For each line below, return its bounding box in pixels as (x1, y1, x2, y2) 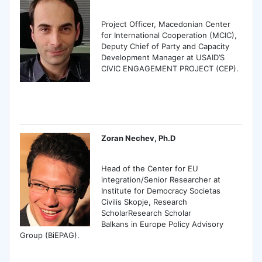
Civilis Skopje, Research (101, 197, 188, 207)
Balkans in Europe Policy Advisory (101, 219, 224, 229)
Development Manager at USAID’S (101, 53, 225, 63)
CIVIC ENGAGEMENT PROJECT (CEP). (101, 64, 239, 74)
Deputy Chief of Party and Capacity (101, 42, 230, 51)
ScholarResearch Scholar (101, 208, 192, 218)
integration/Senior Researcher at (101, 175, 221, 185)
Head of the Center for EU (101, 164, 199, 174)
